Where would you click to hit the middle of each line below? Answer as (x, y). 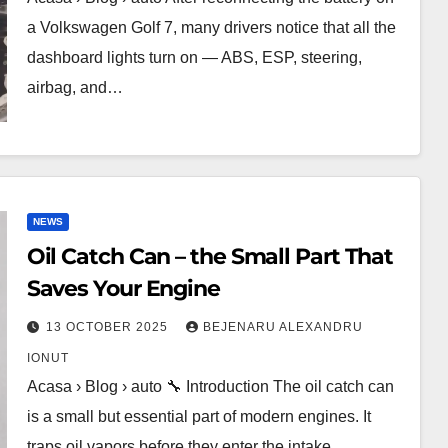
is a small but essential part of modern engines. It (198, 416)
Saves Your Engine (123, 288)
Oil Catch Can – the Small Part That (210, 256)
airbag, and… (74, 87)
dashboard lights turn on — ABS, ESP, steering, (194, 57)
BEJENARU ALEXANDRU (282, 327)
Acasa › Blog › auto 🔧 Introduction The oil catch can (210, 386)
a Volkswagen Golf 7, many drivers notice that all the (211, 27)
